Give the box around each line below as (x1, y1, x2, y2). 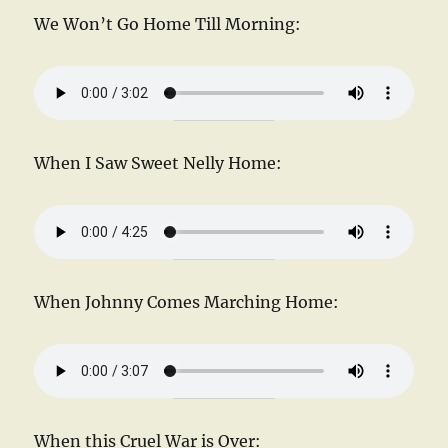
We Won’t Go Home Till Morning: (34, 13, 302, 34)
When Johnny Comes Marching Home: (34, 291, 340, 312)
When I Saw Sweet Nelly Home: (34, 152, 283, 173)
